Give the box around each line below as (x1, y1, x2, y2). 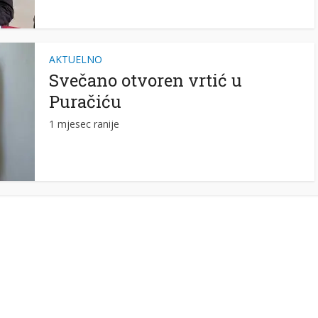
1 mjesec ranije (49, 117, 119, 131)
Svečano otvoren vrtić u (49, 69, 242, 92)
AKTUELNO (49, 53, 102, 66)
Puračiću (49, 90, 121, 113)
